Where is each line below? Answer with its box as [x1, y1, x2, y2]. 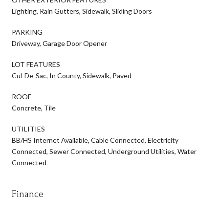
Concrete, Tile [12, 103, 56, 112]
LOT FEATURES [12, 60, 60, 68]
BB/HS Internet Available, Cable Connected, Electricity [12, 135, 178, 144]
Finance [12, 188, 44, 199]
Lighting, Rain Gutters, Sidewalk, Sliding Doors [12, 6, 152, 15]
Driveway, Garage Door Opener [12, 39, 107, 47]
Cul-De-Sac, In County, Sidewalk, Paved [12, 71, 131, 80]
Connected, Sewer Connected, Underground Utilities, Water [12, 147, 197, 155]
